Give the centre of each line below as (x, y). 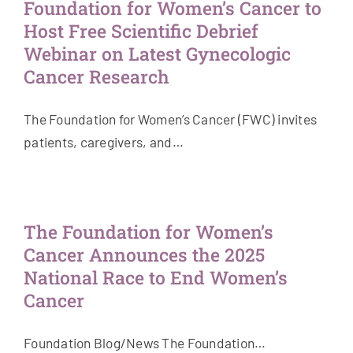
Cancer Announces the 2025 (144, 255)
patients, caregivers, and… (104, 142)
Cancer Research (97, 77)
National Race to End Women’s (156, 278)
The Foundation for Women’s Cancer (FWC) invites (171, 119)
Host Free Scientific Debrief (141, 31)
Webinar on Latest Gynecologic (157, 54)
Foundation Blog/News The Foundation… (145, 343)
